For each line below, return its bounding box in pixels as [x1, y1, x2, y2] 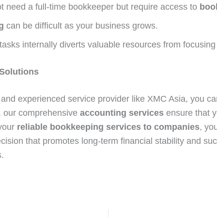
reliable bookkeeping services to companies [17, 122, 200, 132]
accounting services [80, 108, 164, 118]
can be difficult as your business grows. [4, 20, 158, 31]
